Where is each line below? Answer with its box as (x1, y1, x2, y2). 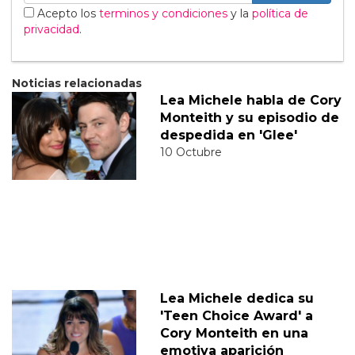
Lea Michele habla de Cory (159, 93, 342, 109)
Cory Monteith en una (159, 326, 308, 342)
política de (252, 6, 308, 21)
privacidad (24, 22, 79, 37)
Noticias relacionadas (12, 76, 142, 91)
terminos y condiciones (99, 6, 227, 21)
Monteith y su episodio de (159, 110, 339, 126)
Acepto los (34, 6, 99, 21)
